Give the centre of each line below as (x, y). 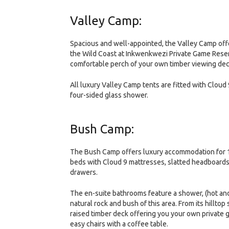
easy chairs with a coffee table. (119, 224)
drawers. (84, 172)
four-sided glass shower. (109, 95)
